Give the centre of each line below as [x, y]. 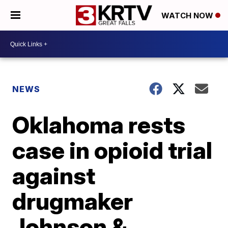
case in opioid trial [112, 150]
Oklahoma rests [99, 125]
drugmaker [73, 201]
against [54, 176]
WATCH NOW [188, 16]
